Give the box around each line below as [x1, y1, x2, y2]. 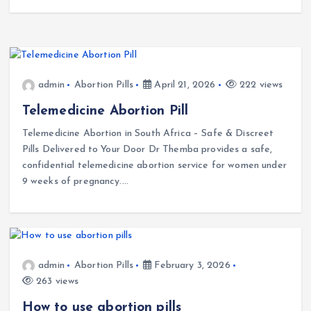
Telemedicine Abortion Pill [22, 104, 189, 119]
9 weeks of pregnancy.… [22, 176, 128, 187]
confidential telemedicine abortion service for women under [22, 160, 287, 171]
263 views [33, 276, 79, 287]
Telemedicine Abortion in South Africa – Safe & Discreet [22, 128, 274, 140]
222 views [236, 79, 283, 90]
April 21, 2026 [151, 79, 216, 90]
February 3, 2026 [151, 260, 230, 271]
